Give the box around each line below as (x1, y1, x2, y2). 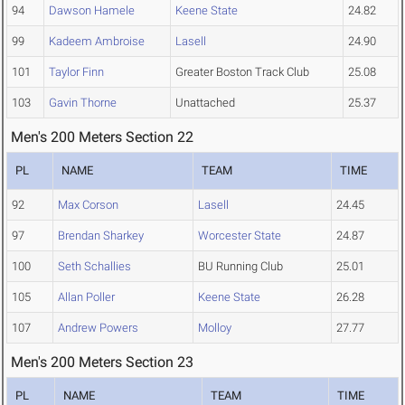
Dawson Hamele (49, 4, 135, 18)
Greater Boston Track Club (175, 65, 309, 80)
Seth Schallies (58, 259, 131, 274)
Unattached (175, 96, 235, 110)
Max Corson (58, 198, 118, 212)
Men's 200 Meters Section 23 (11, 353, 193, 372)
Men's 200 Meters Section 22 (11, 128, 193, 146)
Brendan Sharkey (58, 229, 144, 243)
